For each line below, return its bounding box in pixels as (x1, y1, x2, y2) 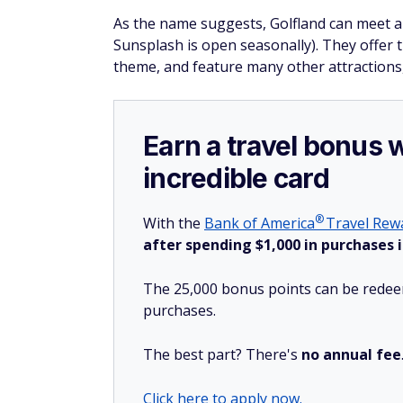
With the (143, 213, 204, 233)
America (261, 213, 315, 233)
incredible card (143, 162, 329, 194)
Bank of (204, 213, 261, 233)
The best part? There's (143, 345, 301, 364)
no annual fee (301, 345, 401, 364)
